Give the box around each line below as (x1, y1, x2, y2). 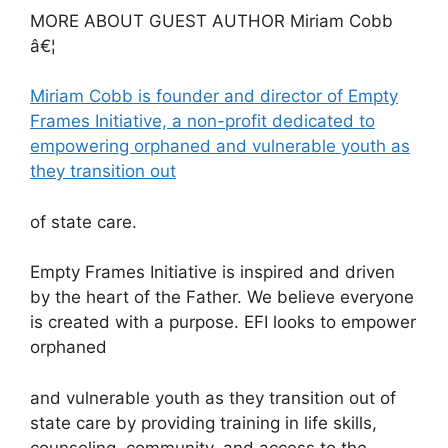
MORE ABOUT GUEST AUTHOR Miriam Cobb (30, 10, 393, 31)
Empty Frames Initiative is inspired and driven (30, 262, 395, 283)
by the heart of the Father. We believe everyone (30, 287, 414, 308)
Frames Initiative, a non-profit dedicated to (30, 111, 375, 132)
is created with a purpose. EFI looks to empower (30, 312, 416, 333)
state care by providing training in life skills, (30, 412, 377, 433)
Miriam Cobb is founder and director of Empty (30, 86, 398, 107)
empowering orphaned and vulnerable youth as (30, 136, 410, 157)
